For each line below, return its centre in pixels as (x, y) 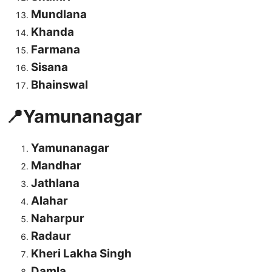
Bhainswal (59, 85)
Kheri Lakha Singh (81, 254)
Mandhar (56, 166)
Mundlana (59, 15)
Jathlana (55, 183)
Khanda (53, 32)
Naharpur (58, 219)
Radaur (51, 236)
